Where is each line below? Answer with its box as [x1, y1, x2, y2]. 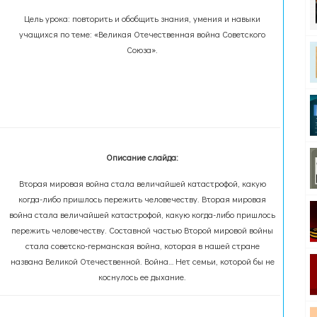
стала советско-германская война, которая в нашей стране [25, 240, 260, 251]
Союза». [127, 44, 158, 55]
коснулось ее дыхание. [98, 271, 187, 282]
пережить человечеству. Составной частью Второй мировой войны [11, 224, 274, 236]
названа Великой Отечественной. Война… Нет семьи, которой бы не [10, 255, 275, 267]
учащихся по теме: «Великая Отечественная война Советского [19, 28, 266, 40]
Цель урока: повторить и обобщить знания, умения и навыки [24, 13, 261, 24]
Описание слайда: [106, 151, 179, 163]
